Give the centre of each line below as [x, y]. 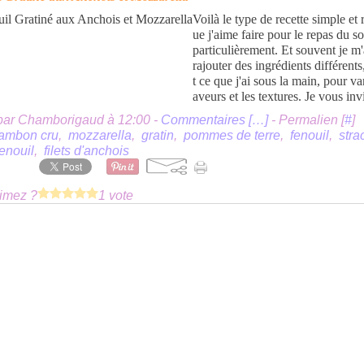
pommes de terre [232, 135]
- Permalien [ [306, 120]
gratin [158, 135]
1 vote [116, 195]
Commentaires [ [206, 120]
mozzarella [100, 135]
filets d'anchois [87, 151]
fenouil [310, 135]
